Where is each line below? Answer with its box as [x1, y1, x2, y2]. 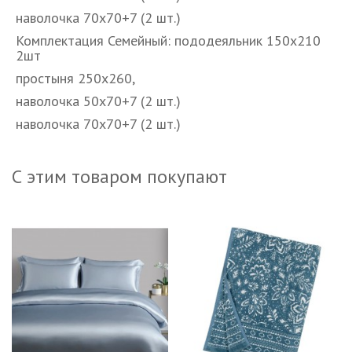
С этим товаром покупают [12, 164, 227, 189]
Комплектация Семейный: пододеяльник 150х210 [16, 31, 321, 50]
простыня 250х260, [16, 69, 135, 88]
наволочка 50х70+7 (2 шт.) [16, 92, 185, 111]
